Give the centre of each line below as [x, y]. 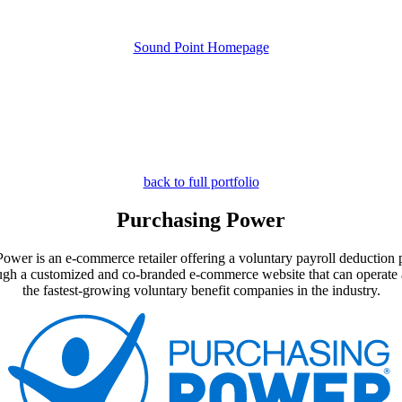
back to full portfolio [201, 182]
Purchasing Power [201, 219]
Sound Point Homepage [201, 47]
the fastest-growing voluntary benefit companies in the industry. [201, 290]
